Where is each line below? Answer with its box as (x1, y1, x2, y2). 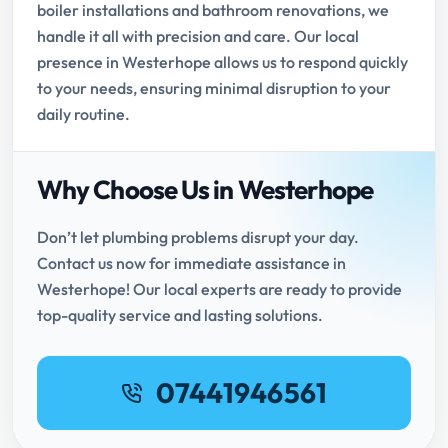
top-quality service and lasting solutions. (37, 305, 323, 326)
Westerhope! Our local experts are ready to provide (37, 279, 402, 300)
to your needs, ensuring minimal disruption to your (37, 78, 391, 99)
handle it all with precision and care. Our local (37, 26, 359, 47)
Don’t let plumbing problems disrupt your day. (37, 227, 359, 248)
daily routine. (37, 104, 130, 125)
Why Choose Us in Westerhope (37, 173, 374, 207)
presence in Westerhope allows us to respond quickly (37, 52, 408, 73)
